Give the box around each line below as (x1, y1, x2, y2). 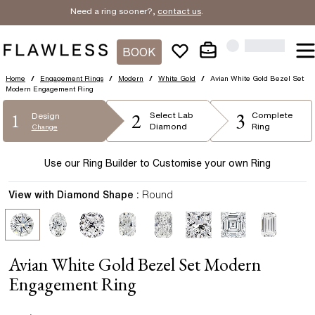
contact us (149, 6, 193, 15)
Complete (251, 110, 292, 120)
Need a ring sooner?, (62, 6, 148, 15)
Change (31, 122, 58, 130)
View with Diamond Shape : (8, 190, 139, 200)
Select (149, 110, 178, 120)
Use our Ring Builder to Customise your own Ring (44, 158, 271, 168)
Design (31, 110, 60, 120)
